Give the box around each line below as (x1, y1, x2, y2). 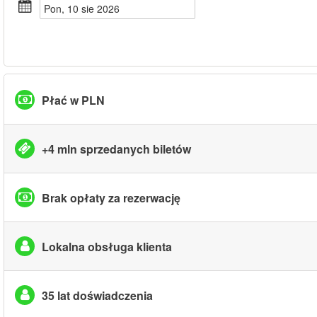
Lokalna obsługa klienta (42, 238, 172, 255)
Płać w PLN (42, 91, 105, 108)
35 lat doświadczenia (42, 287, 153, 304)
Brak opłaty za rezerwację (42, 189, 180, 206)
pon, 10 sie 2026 (50, 1, 120, 16)
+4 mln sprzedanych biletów (42, 140, 191, 157)
